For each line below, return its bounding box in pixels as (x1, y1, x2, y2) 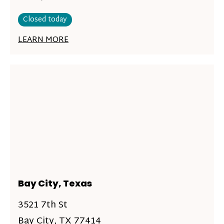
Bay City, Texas (18, 177, 92, 189)
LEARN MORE (18, 33, 68, 47)
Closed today (23, 13, 67, 26)
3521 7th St (18, 197, 67, 213)
